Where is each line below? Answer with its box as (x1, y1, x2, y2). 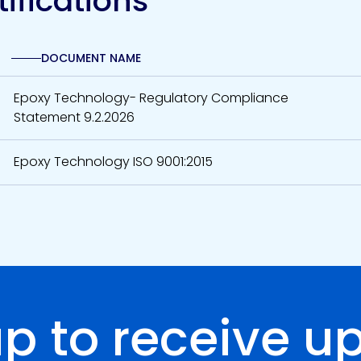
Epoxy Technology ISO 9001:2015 (13, 152, 213, 172)
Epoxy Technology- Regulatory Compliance (13, 89, 288, 108)
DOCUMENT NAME (40, 50, 141, 67)
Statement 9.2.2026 (13, 108, 135, 127)
